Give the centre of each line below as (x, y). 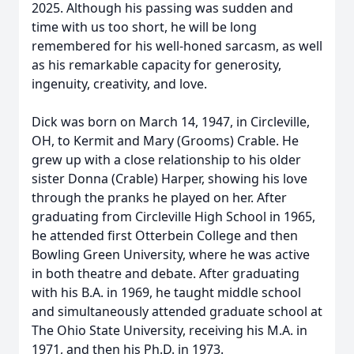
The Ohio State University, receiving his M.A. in (169, 330)
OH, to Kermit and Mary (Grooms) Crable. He (165, 141)
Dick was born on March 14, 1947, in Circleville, (171, 122)
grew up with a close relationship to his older (166, 160)
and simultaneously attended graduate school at (177, 311)
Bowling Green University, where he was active (171, 254)
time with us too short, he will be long (144, 27)
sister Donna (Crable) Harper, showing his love (169, 179)
